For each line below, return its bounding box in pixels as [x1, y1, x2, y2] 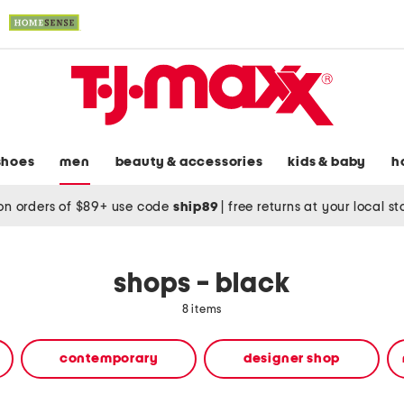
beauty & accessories [115, 155, 263, 170]
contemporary [59, 352, 159, 366]
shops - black [114, 271, 290, 298]
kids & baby [288, 155, 367, 170]
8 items [181, 304, 223, 317]
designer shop [243, 352, 341, 366]
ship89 [172, 199, 222, 214]
